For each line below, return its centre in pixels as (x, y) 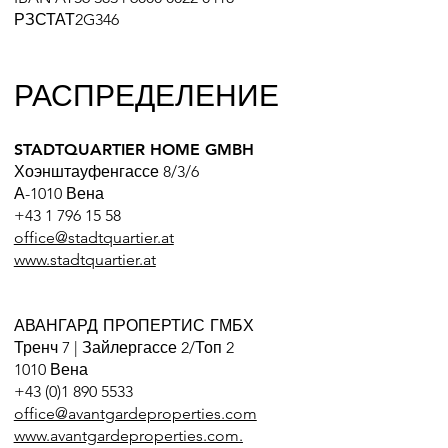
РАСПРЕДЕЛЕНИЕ (146, 95)
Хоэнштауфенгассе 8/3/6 (106, 171)
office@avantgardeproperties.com (135, 413)
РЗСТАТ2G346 (66, 19)
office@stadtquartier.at (93, 237)
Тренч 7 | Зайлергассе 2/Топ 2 (123, 347)
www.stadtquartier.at (84, 259)
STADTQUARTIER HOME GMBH (133, 149)
